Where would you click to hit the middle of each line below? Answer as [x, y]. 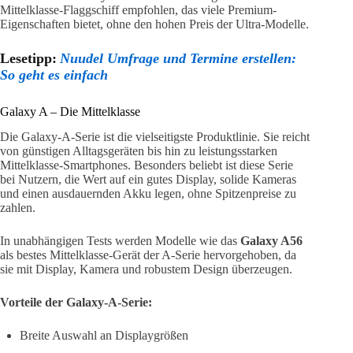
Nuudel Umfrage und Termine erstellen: [178, 58]
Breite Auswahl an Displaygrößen [104, 336]
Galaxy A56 [271, 241]
